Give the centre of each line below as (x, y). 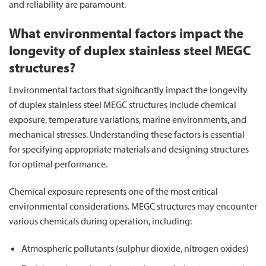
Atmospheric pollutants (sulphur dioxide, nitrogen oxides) (135, 248)
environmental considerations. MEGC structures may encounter (133, 206)
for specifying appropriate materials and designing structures (129, 149)
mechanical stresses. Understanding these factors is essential (127, 134)
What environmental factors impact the (126, 33)
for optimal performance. (58, 164)
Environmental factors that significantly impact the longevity (128, 90)
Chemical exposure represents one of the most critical (113, 191)
